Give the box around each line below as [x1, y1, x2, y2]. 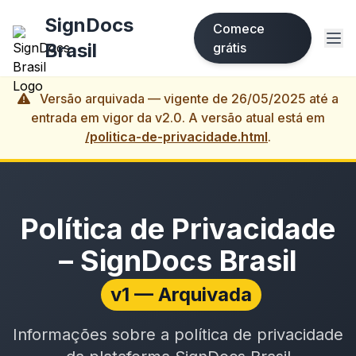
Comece [213, 21, 265, 37]
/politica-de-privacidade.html [85, 129, 268, 145]
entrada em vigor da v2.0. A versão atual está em [31, 110, 325, 126]
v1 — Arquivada [110, 283, 252, 307]
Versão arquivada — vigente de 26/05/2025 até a [37, 91, 339, 106]
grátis [213, 40, 247, 56]
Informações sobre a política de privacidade [13, 325, 343, 345]
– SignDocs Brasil [59, 243, 297, 278]
